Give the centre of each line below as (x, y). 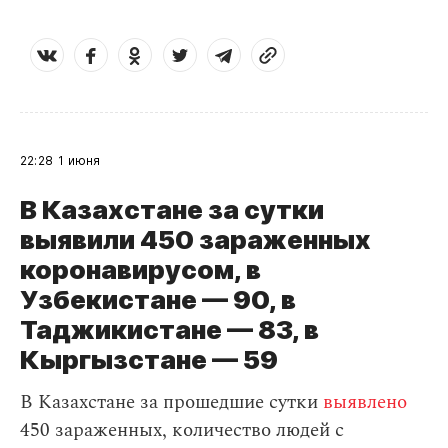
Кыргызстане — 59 (149, 359)
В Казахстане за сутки (172, 209)
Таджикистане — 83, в (169, 329)
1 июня (79, 160)
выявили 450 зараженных (195, 239)
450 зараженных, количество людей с (182, 430)
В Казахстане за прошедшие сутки (171, 402)
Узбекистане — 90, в (158, 299)
